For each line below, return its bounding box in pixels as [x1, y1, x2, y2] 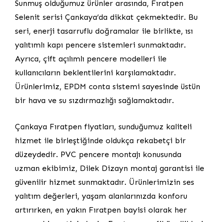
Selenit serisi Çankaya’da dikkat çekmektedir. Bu [15, 12, 198, 22]
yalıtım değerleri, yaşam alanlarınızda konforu [15, 191, 187, 201]
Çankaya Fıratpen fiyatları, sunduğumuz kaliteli [15, 121, 192, 131]
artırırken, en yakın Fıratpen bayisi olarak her [15, 205, 187, 215]
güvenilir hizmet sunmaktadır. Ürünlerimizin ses [15, 177, 194, 187]
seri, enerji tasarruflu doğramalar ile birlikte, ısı [15, 26, 193, 36]
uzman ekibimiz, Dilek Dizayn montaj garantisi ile [15, 163, 204, 173]
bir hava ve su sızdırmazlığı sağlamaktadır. [15, 95, 174, 105]
